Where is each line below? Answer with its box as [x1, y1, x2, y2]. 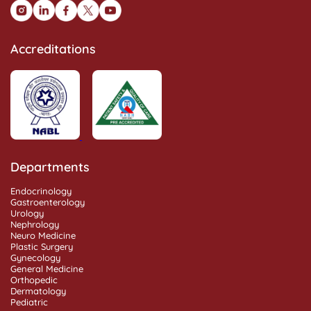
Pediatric [10, 296, 48, 308]
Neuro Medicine [10, 229, 76, 241]
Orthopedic [10, 274, 58, 285]
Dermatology [10, 285, 66, 296]
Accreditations [10, 40, 96, 56]
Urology [10, 207, 44, 219]
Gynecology [10, 251, 60, 263]
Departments [10, 158, 90, 174]
